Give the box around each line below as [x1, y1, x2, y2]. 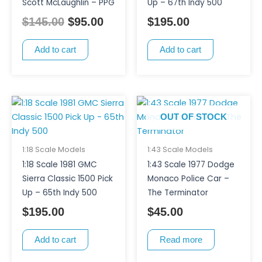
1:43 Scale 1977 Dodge [147, 159, 235, 171]
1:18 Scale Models [22, 144, 85, 155]
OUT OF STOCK [160, 112, 227, 122]
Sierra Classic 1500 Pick [22, 173, 113, 185]
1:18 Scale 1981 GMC [22, 159, 97, 171]
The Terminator [147, 187, 208, 199]
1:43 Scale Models [147, 144, 213, 155]
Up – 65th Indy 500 [22, 187, 97, 199]
